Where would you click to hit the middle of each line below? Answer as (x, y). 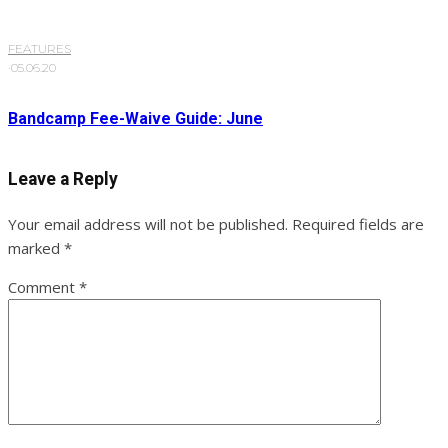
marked (36, 247)
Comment (43, 286)
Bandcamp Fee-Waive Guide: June (135, 119)
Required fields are (358, 223)
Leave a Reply (63, 179)
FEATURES (39, 49)
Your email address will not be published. (148, 223)
